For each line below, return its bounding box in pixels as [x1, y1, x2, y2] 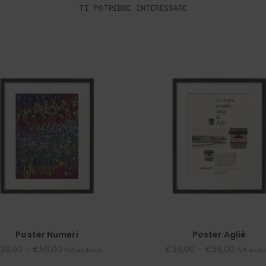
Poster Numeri [15, 229, 78, 241]
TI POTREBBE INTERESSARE [79, 2, 187, 14]
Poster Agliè [192, 229, 246, 241]
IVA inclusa [64, 245, 102, 255]
